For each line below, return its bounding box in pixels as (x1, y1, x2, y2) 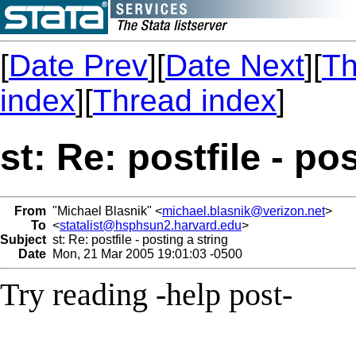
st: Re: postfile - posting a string (46, 232, 228, 246)
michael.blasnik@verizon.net (162, 203, 325, 218)
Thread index (93, 83, 277, 118)
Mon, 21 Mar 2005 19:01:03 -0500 (46, 246, 242, 261)
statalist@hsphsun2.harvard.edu (60, 218, 242, 232)
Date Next (165, 48, 304, 83)
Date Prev (9, 48, 148, 83)
